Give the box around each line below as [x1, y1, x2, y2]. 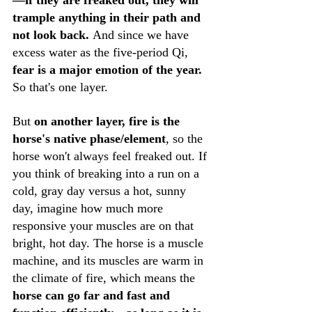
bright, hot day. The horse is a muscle [13, 236, 207, 250]
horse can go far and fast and [13, 288, 173, 302]
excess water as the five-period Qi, [13, 45, 192, 59]
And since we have [93, 28, 192, 42]
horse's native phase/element [13, 132, 166, 146]
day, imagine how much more [13, 201, 166, 215]
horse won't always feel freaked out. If [13, 149, 210, 163]
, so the [166, 132, 206, 146]
